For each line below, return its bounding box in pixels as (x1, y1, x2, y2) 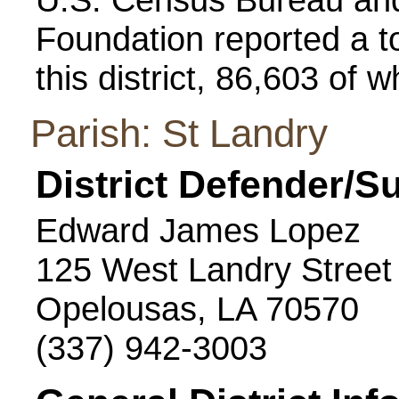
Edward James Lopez (36, 211, 361, 249)
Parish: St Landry (30, 111, 328, 155)
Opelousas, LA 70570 (36, 289, 359, 328)
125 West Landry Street (36, 250, 392, 289)
